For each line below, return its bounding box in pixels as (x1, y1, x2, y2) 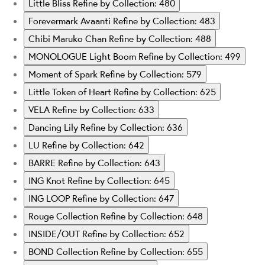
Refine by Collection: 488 (109, 32, 211, 44)
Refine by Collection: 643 (58, 156, 160, 169)
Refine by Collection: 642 (42, 138, 144, 151)
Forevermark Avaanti (28, 14, 113, 27)
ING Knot (28, 174, 67, 186)
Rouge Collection (28, 209, 101, 222)
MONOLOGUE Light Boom (28, 50, 138, 62)
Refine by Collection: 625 (114, 85, 216, 98)
